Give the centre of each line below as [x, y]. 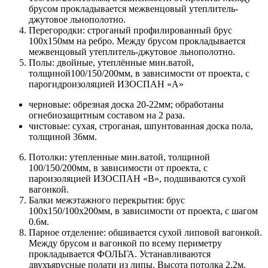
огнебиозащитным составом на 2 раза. [107, 115]
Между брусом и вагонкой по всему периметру [125, 243]
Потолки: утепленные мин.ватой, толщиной [119, 157]
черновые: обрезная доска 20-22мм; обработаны [126, 104]
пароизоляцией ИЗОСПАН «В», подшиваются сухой [137, 178]
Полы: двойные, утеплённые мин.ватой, [111, 62]
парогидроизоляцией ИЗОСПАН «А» [106, 84]
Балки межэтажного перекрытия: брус [107, 200]
